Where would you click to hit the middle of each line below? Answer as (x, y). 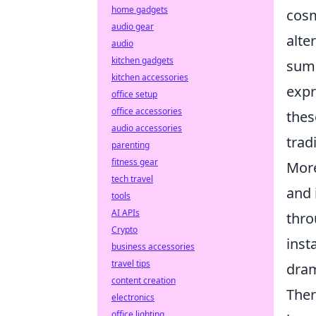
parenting (130, 145)
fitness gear (135, 162)
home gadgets (140, 10)
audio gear (133, 26)
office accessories (147, 111)
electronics (133, 297)
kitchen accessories (150, 77)
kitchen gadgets (142, 60)
